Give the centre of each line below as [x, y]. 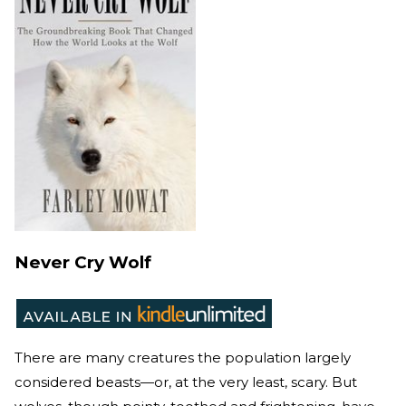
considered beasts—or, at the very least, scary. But [186, 382]
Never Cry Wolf [83, 262]
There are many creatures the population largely [183, 357]
